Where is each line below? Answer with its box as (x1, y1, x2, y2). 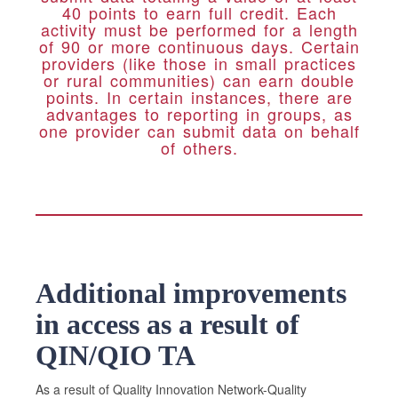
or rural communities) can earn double (44, 68, 354, 92)
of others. (160, 136, 238, 159)
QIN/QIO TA (36, 339, 195, 371)
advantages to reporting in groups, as (45, 102, 353, 125)
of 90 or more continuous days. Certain (38, 35, 360, 58)
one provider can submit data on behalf (38, 119, 360, 142)
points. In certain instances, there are (45, 85, 353, 108)
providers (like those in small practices (42, 52, 356, 75)
